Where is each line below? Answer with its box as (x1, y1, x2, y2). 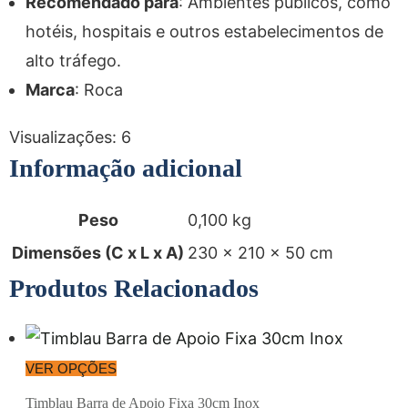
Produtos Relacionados (9, 274, 259, 302)
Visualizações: (9, 127, 117, 147)
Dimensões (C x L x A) (12, 243, 184, 262)
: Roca (75, 80, 123, 99)
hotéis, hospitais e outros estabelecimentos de (25, 22, 383, 41)
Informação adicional (9, 154, 242, 182)
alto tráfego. (25, 51, 121, 70)
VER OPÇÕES (25, 361, 117, 377)
